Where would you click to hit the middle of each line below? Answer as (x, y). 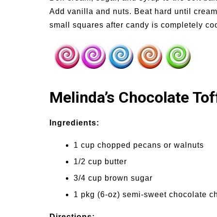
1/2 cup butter (100, 162)
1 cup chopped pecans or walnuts (139, 145)
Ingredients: (74, 123)
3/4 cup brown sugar (113, 178)
